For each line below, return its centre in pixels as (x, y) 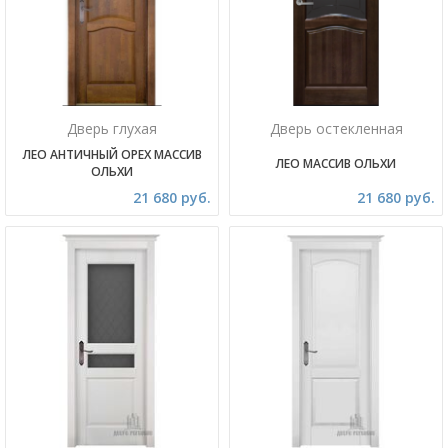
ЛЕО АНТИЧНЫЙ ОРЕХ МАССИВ (112, 154)
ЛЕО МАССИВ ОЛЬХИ (336, 163)
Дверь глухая (112, 128)
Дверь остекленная (336, 128)
